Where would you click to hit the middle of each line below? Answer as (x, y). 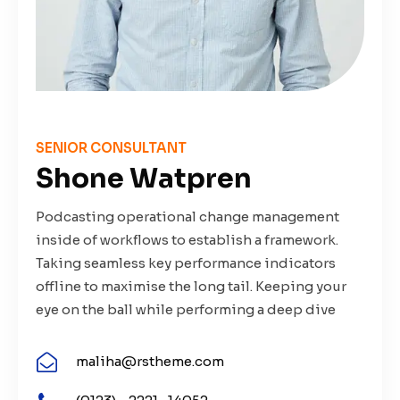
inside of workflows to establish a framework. (187, 239)
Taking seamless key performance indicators (186, 262)
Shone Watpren (144, 178)
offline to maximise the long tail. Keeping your (191, 286)
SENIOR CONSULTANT (111, 147)
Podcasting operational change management (187, 216)
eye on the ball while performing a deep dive (186, 309)
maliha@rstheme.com (150, 362)
